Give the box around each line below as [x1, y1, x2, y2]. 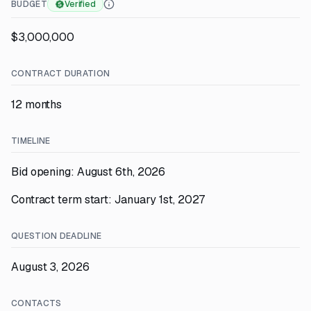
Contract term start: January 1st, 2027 [11, 192, 205, 207]
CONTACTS [11, 298, 62, 309]
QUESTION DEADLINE [11, 230, 102, 242]
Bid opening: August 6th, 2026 [11, 165, 166, 179]
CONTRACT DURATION [11, 68, 110, 79]
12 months [11, 97, 62, 112]
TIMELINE [11, 135, 51, 146]
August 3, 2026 [11, 260, 90, 274]
